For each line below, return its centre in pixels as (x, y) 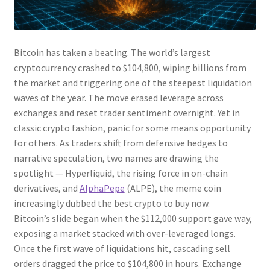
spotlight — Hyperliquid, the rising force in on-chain (121, 173)
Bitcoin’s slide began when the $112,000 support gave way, (133, 218)
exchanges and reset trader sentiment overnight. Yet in (127, 113)
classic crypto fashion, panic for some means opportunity (132, 128)
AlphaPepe (102, 188)
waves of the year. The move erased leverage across (118, 98)
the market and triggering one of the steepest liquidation (133, 83)
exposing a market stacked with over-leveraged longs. (124, 234)
